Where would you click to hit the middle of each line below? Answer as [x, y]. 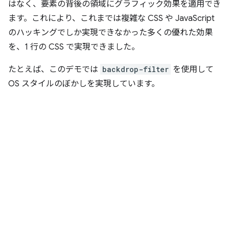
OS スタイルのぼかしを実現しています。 [84, 84]
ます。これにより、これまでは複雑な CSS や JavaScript [111, 19]
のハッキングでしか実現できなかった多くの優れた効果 [110, 33]
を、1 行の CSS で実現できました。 [74, 47]
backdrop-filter [135, 70]
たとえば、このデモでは [54, 70]
